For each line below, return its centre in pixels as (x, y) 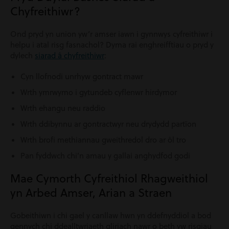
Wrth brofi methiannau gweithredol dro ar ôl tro (103, 140)
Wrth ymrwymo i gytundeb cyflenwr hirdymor (99, 92)
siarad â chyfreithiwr (70, 55)
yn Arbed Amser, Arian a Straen (91, 192)
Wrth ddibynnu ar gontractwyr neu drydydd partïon (108, 124)
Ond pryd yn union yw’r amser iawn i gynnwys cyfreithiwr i (111, 34)
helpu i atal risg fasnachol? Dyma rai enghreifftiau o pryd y (112, 45)
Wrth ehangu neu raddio (63, 108)
